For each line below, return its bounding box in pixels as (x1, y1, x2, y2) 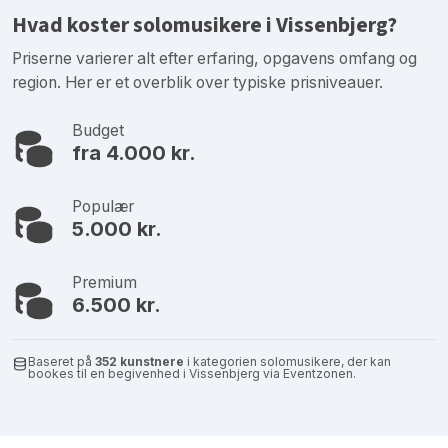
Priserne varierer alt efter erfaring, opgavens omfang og (12, 48, 417, 68)
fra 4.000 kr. (72, 140, 196, 165)
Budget (72, 120, 124, 140)
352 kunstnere (95, 353, 184, 369)
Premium (72, 272, 137, 292)
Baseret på (28, 353, 95, 369)
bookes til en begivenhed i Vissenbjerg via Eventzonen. (28, 365, 356, 381)
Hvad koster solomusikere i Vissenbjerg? (12, 9, 397, 41)
